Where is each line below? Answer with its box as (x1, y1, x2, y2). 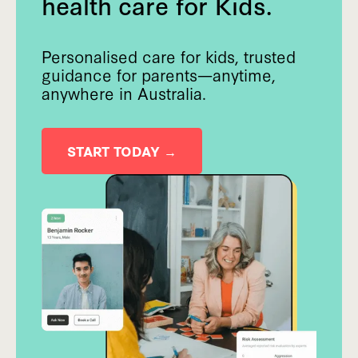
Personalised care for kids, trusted (42, 45, 296, 68)
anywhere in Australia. (42, 82, 206, 105)
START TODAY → (67, 141, 177, 160)
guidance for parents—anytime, (42, 63, 276, 86)
